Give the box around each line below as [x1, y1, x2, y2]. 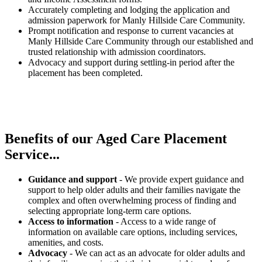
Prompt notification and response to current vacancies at [28, 25, 233, 36]
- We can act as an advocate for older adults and [67, 247, 245, 258]
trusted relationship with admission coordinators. [28, 46, 206, 57]
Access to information [28, 216, 113, 226]
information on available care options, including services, [28, 226, 237, 237]
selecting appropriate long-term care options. [28, 205, 191, 216]
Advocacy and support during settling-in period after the [28, 57, 235, 67]
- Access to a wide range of [113, 216, 216, 226]
